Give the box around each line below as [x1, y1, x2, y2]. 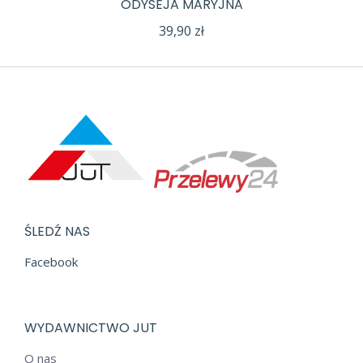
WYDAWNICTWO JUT [24, 318, 157, 338]
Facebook [24, 254, 78, 271]
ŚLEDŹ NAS [24, 222, 90, 241]
